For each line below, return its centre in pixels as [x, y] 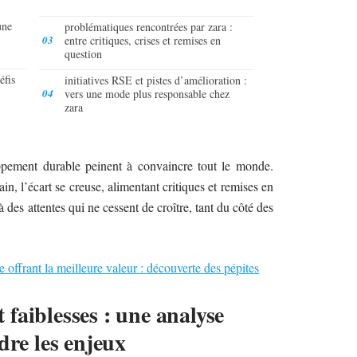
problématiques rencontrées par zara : [149, 26]
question [83, 53]
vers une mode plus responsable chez [147, 93]
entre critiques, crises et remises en [143, 40]
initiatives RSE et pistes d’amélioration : [156, 80]
